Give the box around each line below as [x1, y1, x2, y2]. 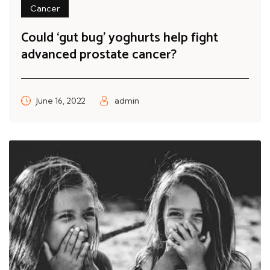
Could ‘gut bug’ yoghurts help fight [21, 27, 218, 49]
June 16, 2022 [36, 95, 86, 106]
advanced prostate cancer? [21, 43, 177, 66]
